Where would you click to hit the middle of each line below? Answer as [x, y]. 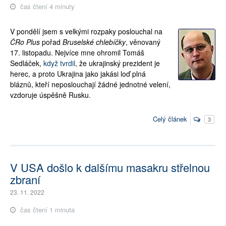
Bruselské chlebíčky [94, 42]
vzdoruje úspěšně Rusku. [50, 95]
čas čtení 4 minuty [46, 7]
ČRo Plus [25, 42]
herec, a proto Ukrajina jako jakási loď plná [78, 74]
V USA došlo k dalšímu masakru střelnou [110, 167]
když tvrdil [59, 63]
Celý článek [170, 119]
